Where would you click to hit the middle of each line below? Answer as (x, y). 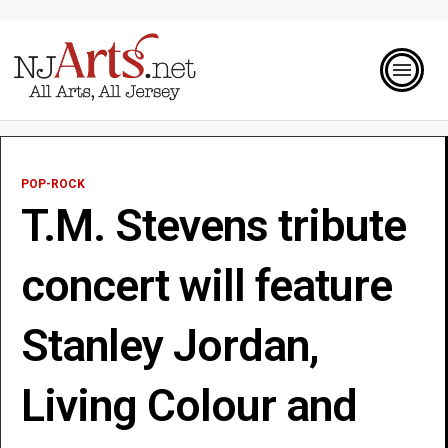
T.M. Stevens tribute (213, 225)
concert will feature (206, 285)
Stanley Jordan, (169, 345)
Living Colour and (189, 405)
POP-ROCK (53, 183)
